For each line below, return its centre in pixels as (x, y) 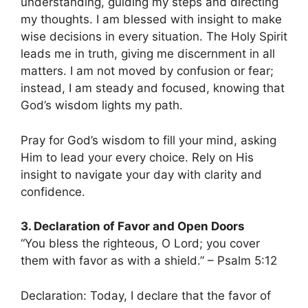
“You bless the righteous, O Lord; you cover (140, 244)
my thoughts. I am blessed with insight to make (151, 20)
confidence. (53, 191)
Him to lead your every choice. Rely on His (137, 157)
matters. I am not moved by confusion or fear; (147, 71)
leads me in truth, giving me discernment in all (148, 54)
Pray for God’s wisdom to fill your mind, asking (148, 140)
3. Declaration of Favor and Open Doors (133, 227)
